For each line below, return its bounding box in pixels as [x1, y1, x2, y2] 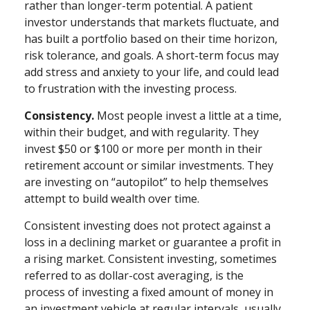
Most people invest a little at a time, [94, 108, 282, 123]
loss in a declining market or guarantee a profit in [24, 235, 281, 250]
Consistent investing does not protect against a [24, 218, 271, 233]
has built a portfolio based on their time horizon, [24, 31, 277, 46]
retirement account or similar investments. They [24, 158, 273, 173]
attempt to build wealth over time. [24, 191, 199, 206]
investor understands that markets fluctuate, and [24, 15, 279, 30]
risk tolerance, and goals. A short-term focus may [24, 48, 279, 63]
